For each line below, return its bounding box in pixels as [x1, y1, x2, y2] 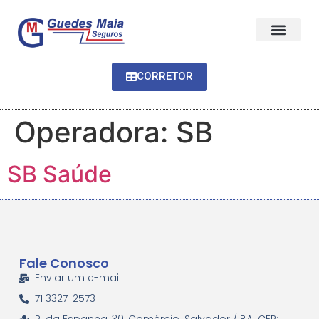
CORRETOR [137, 69, 193, 83]
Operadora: [14, 114, 176, 150]
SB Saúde [7, 159, 112, 188]
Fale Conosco [19, 254, 109, 273]
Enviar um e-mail [35, 271, 122, 286]
